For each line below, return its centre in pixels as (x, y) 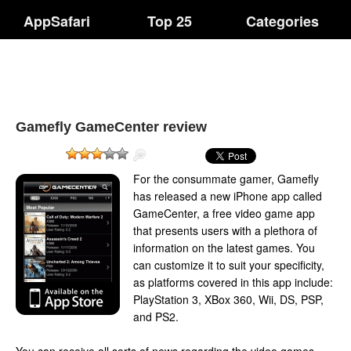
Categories (283, 21)
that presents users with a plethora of (225, 230)
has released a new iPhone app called (228, 196)
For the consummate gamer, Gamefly (226, 179)
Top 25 (170, 21)
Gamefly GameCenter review (111, 127)
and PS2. (156, 317)
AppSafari (56, 21)
